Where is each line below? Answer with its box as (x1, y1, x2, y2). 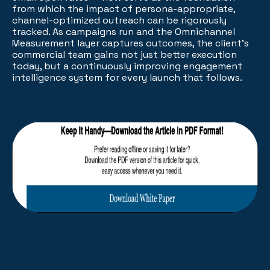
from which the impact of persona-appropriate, (12, 2, 235, 16)
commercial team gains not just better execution (12, 48, 237, 61)
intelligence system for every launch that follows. (12, 71, 242, 84)
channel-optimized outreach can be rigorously (12, 14, 227, 27)
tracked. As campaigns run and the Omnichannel (12, 25, 235, 39)
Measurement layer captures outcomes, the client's (12, 37, 249, 50)
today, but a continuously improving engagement (12, 60, 242, 73)
